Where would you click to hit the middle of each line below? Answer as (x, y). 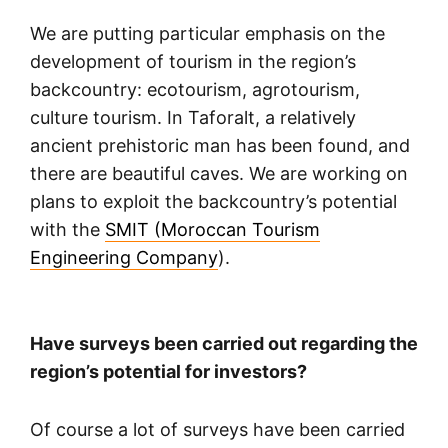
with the (67, 230)
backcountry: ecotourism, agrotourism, (195, 90)
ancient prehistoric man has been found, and (220, 146)
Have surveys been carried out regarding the (224, 344)
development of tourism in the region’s (193, 62)
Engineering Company (124, 258)
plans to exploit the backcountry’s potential (213, 202)
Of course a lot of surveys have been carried (217, 430)
